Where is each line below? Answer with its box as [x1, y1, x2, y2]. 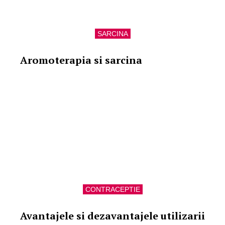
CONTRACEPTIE [85, 185, 140, 193]
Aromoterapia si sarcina [20, 53, 142, 67]
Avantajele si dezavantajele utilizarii [20, 209, 205, 222]
